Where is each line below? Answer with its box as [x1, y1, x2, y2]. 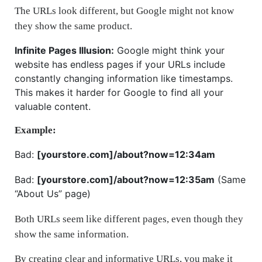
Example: [15, 124, 56, 136]
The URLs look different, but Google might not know [15, 5, 234, 16]
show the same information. [15, 228, 129, 240]
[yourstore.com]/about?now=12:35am [37, 173, 215, 185]
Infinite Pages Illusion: [15, 44, 114, 56]
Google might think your [114, 44, 225, 56]
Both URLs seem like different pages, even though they [15, 213, 243, 225]
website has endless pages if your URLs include [15, 58, 225, 70]
